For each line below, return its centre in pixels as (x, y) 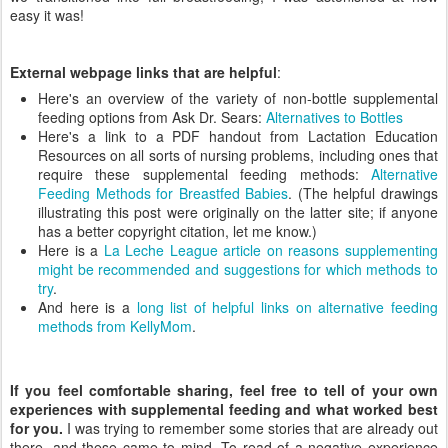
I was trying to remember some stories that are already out (250, 427)
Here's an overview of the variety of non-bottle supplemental (238, 97)
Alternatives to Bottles (334, 116)
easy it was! (47, 14)
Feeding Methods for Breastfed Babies (163, 192)
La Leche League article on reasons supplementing (271, 249)
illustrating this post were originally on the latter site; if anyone (238, 211)
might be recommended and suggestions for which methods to (238, 268)
